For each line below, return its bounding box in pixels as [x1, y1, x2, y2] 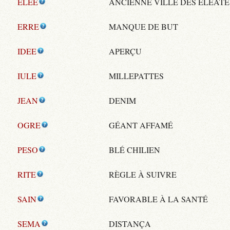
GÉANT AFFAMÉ [109, 119, 174, 130]
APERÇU [109, 45, 142, 56]
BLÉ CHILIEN [109, 144, 161, 155]
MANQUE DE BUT [109, 21, 179, 32]
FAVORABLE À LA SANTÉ [109, 193, 208, 204]
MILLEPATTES [109, 70, 164, 81]
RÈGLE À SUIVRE [109, 168, 177, 180]
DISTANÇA [109, 218, 151, 229]
